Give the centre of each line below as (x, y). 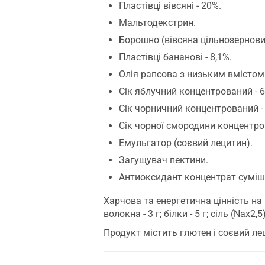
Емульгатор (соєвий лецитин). (186, 143)
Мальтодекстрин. (157, 22)
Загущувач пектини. (164, 160)
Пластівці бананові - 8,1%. (175, 57)
